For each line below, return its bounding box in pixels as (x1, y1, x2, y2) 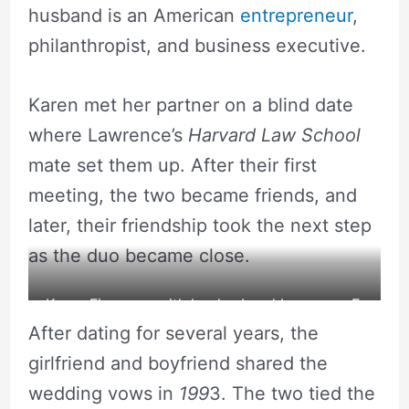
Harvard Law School (187, 123, 361, 146)
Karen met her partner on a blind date (27, 93, 353, 116)
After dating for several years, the (27, 321, 319, 344)
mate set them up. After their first (27, 153, 317, 176)
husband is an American (27, 4, 240, 26)
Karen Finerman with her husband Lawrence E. (45, 295, 364, 314)
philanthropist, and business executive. (27, 34, 366, 57)
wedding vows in (27, 382, 173, 404)
